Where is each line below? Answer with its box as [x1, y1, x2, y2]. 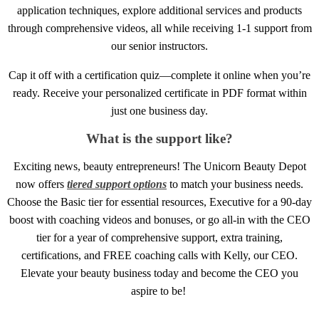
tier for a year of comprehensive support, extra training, [36, 231, 283, 244]
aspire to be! [130, 284, 189, 297]
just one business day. [111, 105, 208, 117]
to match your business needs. [167, 177, 303, 190]
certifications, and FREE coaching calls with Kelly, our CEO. [21, 249, 298, 261]
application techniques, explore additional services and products [17, 4, 302, 17]
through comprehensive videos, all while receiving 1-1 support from [7, 22, 312, 35]
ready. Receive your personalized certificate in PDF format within [12, 87, 307, 100]
